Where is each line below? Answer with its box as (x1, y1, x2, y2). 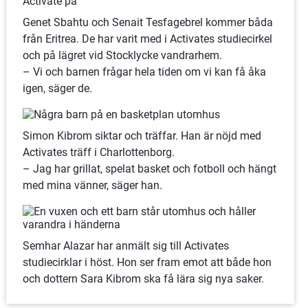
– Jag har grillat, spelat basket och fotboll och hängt (22, 162, 276, 175)
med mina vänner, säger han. (22, 179, 162, 192)
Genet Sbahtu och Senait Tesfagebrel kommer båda (22, 16, 273, 29)
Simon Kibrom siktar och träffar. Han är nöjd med (22, 129, 261, 142)
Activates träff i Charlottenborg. (22, 146, 175, 159)
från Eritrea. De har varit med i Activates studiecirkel (22, 32, 272, 45)
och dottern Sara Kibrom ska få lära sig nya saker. (22, 272, 264, 285)
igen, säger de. (22, 82, 92, 95)
